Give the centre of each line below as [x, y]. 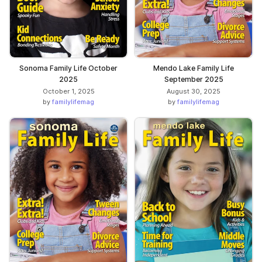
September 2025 [194, 79]
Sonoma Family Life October [68, 68]
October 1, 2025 [68, 91]
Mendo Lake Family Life [194, 68]
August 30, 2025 [194, 91]
